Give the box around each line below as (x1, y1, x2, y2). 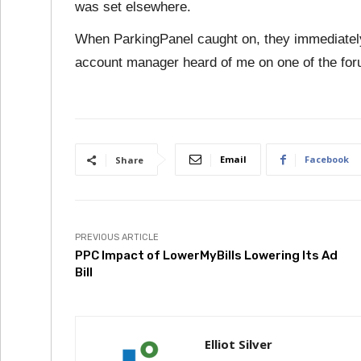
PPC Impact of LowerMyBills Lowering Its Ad (75, 248, 338, 263)
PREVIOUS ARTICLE (75, 232, 159, 243)
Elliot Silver (205, 336, 272, 352)
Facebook (305, 153, 349, 165)
